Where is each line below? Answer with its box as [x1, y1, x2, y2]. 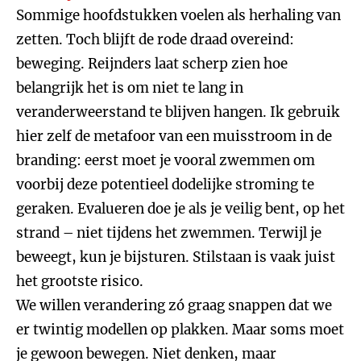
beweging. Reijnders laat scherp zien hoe [16, 55, 288, 73]
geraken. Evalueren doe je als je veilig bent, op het [16, 200, 345, 218]
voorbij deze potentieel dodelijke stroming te [16, 176, 314, 193]
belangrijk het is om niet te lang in [16, 79, 243, 97]
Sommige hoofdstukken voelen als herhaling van [16, 6, 341, 24]
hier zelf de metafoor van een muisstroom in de [16, 127, 332, 145]
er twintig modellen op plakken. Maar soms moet [16, 321, 344, 338]
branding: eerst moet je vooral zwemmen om [16, 151, 315, 169]
